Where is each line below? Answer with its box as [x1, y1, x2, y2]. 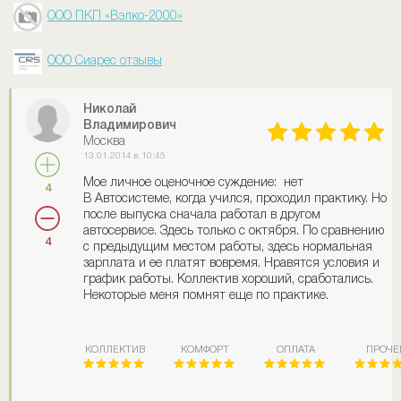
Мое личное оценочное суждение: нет [83, 176, 303, 189]
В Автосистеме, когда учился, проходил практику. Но [83, 192, 387, 205]
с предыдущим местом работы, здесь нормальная [83, 241, 372, 253]
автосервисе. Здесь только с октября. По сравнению [83, 225, 384, 237]
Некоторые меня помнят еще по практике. [83, 289, 328, 302]
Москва [83, 135, 125, 148]
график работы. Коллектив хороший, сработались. [83, 273, 373, 286]
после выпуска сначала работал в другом [83, 209, 320, 221]
